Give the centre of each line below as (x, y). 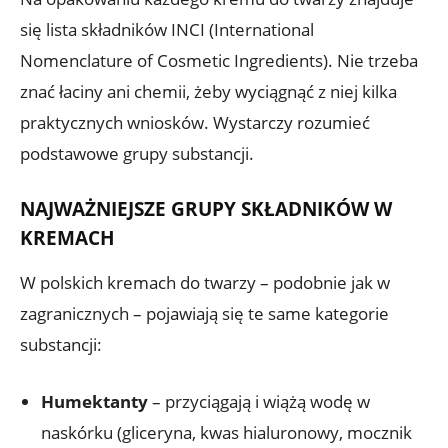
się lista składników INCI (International (167, 29)
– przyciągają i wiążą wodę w (259, 401)
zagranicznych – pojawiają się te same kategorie (204, 313)
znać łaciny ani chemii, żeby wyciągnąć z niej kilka (208, 91)
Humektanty (94, 401)
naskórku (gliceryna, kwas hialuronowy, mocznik (226, 432)
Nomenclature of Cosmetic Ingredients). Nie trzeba (219, 60)
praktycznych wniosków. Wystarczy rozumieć (195, 122)
